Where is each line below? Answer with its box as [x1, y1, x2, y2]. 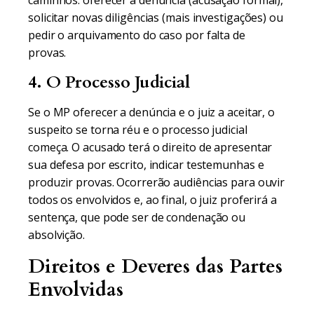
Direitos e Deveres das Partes [28, 253, 283, 280]
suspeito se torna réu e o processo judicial [28, 122, 247, 137]
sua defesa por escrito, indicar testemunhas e [28, 157, 264, 172]
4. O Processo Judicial [28, 71, 190, 94]
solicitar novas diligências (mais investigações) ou [28, 10, 283, 25]
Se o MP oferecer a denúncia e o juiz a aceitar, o [28, 104, 275, 120]
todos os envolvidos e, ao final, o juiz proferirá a [28, 192, 277, 207]
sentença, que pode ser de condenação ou [28, 210, 246, 225]
